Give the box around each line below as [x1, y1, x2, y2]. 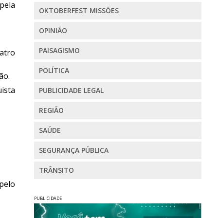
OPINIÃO [38, 26, 67, 36]
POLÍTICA [38, 66, 69, 75]
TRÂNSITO [38, 165, 74, 175]
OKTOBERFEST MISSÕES [38, 6, 119, 16]
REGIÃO [38, 106, 64, 115]
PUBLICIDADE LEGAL [38, 86, 104, 95]
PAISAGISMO [38, 46, 80, 55]
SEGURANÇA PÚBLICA [38, 145, 109, 155]
